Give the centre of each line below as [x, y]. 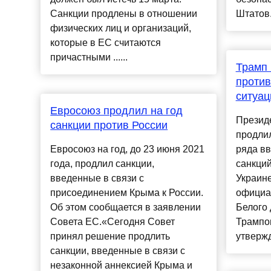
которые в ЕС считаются [106, 43]
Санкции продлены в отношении [124, 14]
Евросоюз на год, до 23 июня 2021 [128, 149]
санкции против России [109, 126]
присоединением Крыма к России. [127, 193]
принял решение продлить [110, 237]
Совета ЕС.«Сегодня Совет [113, 222]
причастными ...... [89, 57]
